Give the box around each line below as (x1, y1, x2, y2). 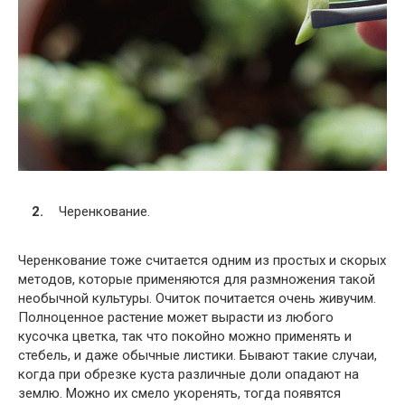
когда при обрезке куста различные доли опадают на (18, 366, 359, 383)
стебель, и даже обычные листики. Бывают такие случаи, (18, 347, 377, 364)
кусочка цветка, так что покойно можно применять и (18, 328, 352, 345)
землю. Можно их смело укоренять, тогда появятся (18, 385, 341, 402)
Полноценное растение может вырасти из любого (18, 309, 334, 326)
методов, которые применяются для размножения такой (18, 271, 375, 288)
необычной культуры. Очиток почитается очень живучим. (18, 290, 376, 307)
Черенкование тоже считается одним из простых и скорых (18, 252, 386, 269)
